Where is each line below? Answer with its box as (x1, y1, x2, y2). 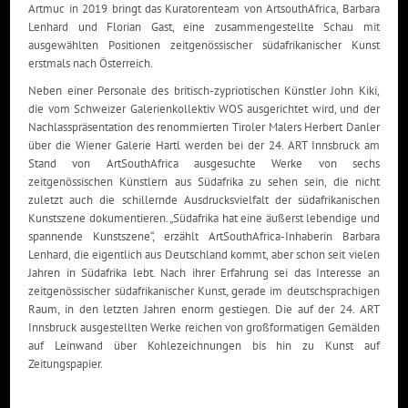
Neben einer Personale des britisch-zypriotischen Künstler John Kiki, (28, 83, 380, 98)
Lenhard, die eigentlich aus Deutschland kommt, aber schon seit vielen (28, 247, 380, 262)
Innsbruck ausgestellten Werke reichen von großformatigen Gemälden (28, 320, 380, 335)
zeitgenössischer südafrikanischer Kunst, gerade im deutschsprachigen (28, 283, 380, 299)
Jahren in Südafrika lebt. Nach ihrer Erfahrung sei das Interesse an (28, 265, 380, 280)
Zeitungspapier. (28, 356, 104, 372)
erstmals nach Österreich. (28, 56, 154, 71)
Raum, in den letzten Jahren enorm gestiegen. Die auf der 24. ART (28, 301, 380, 317)
